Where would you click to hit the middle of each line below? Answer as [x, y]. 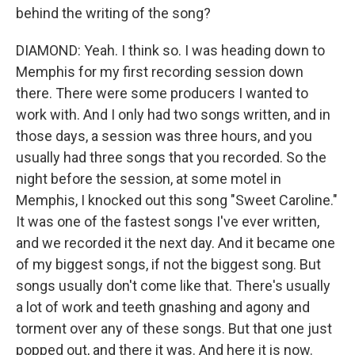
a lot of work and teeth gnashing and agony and [163, 307]
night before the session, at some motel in [149, 179]
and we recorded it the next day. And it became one [176, 243]
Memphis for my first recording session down [160, 72]
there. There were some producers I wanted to [162, 93]
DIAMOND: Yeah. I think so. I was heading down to [170, 50]
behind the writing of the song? [113, 13]
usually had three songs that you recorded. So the [171, 157]
